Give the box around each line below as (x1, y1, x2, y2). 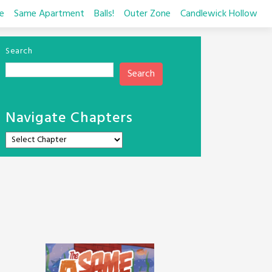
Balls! (94, 5, 114, 22)
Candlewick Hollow (180, 5, 257, 22)
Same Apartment (14, 5, 84, 22)
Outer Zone (124, 5, 171, 22)
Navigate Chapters (5, 107, 133, 130)
